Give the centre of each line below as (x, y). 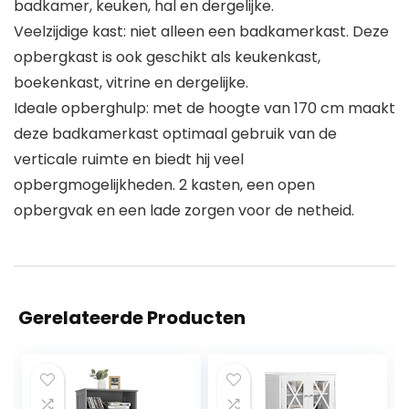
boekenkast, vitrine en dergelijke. (131, 82)
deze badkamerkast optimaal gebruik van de (175, 133)
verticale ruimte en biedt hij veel (129, 159)
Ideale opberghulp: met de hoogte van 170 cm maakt (204, 108)
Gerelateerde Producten (132, 317)
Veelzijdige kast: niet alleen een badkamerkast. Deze (201, 31)
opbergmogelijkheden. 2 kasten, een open (164, 184)
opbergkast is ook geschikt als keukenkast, (167, 57)
